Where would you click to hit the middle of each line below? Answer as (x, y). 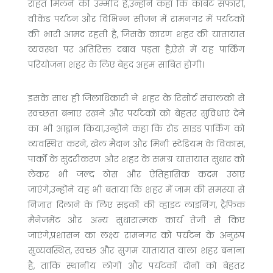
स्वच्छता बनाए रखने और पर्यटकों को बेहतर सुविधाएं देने (136, 114)
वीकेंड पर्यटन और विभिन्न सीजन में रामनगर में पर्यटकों (136, 19)
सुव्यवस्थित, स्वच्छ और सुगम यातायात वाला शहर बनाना (136, 251)
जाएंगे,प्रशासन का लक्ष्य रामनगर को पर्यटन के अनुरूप (136, 236)
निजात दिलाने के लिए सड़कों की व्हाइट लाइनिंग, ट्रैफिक (136, 205)
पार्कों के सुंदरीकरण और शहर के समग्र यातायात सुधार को (136, 159)
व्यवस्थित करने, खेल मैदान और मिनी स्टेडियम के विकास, (136, 144)
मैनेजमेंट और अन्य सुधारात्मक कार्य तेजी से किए (136, 220)
